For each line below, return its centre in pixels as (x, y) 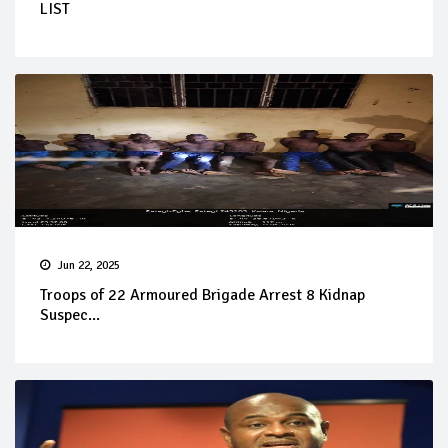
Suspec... (70, 314)
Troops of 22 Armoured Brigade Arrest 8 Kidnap (202, 294)
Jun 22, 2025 (89, 265)
